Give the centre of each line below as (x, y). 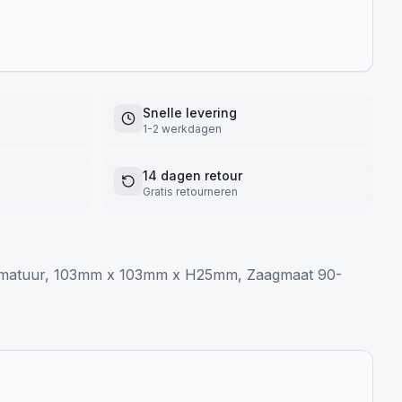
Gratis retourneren (190, 192)
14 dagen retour (192, 175)
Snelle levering (190, 113)
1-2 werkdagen (182, 129)
